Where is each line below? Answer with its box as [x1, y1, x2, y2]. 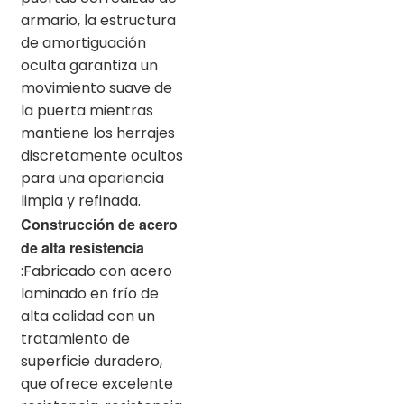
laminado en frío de [21, 282, 159, 304]
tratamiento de [21, 327, 130, 349]
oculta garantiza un [21, 54, 158, 76]
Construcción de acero [21, 213, 178, 234]
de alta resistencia [21, 236, 144, 258]
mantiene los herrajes [21, 122, 175, 143]
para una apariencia [21, 167, 164, 188]
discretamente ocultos [21, 144, 183, 166]
